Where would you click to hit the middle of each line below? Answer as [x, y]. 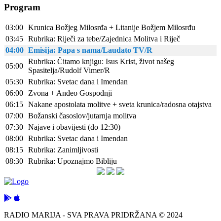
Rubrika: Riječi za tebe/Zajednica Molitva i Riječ [104, 39]
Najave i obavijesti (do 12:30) [74, 127]
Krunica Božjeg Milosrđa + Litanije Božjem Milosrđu [112, 28]
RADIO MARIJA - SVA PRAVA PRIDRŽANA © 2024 [93, 215]
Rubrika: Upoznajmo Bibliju [73, 161]
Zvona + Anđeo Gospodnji [70, 93]
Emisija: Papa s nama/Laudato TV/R [90, 50]
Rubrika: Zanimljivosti [63, 150]
